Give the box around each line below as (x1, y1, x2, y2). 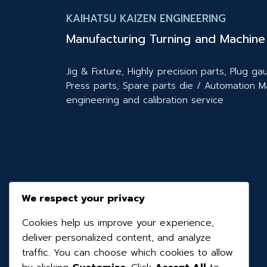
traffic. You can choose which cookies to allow (22, 246, 233, 260)
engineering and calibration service (66, 94, 223, 107)
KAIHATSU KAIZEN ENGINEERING (66, 10, 226, 26)
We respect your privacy (21, 191, 145, 206)
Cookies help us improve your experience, (22, 216, 214, 231)
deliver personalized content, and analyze (22, 231, 211, 246)
